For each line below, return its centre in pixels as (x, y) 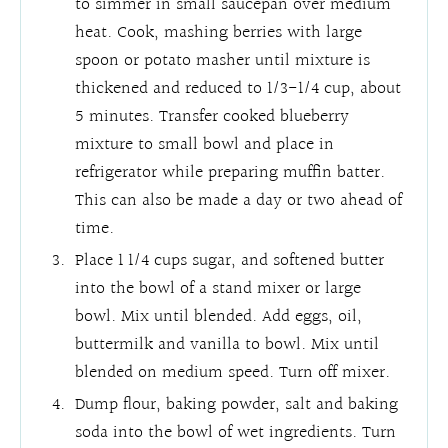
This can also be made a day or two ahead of (239, 200)
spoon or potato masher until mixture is (223, 60)
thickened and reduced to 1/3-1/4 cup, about (238, 88)
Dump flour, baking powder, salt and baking (237, 404)
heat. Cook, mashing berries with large (219, 32)
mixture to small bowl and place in (205, 144)
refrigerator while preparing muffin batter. (230, 172)
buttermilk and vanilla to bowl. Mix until (227, 344)
